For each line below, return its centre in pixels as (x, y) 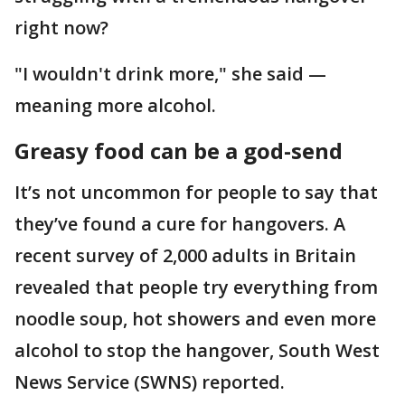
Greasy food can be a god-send (181, 151)
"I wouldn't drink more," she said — (170, 74)
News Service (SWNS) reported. (152, 382)
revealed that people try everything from (196, 287)
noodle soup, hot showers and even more (195, 319)
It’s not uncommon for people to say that (196, 192)
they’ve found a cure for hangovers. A (180, 224)
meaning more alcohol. (115, 105)
